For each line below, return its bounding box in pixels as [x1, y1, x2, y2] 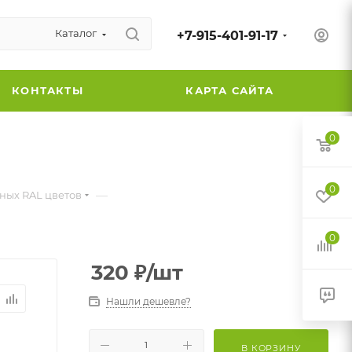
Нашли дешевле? [106, 295, 191, 307]
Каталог [54, 27, 97, 40]
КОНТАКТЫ [12, 83, 83, 97]
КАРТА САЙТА [185, 83, 274, 97]
